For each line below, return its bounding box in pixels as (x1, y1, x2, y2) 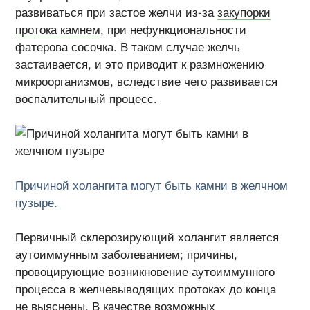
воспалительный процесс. (15, 89, 158, 107)
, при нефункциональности (100, 20, 247, 37)
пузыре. (15, 193, 58, 210)
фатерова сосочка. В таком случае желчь (15, 37, 241, 55)
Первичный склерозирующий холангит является (15, 228, 280, 246)
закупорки (217, 3, 271, 20)
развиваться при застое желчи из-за (15, 3, 218, 20)
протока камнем (15, 20, 101, 37)
